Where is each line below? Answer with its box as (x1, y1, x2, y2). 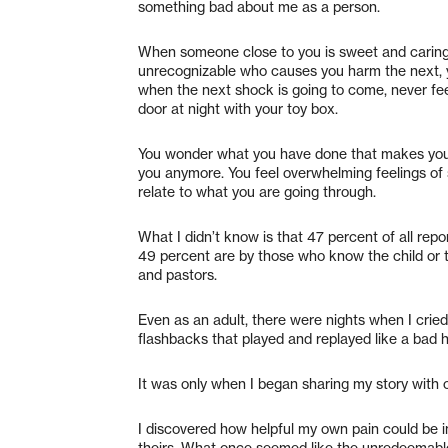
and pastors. (138, 265, 217, 284)
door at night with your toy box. (138, 99, 338, 118)
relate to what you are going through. (138, 182, 376, 201)
